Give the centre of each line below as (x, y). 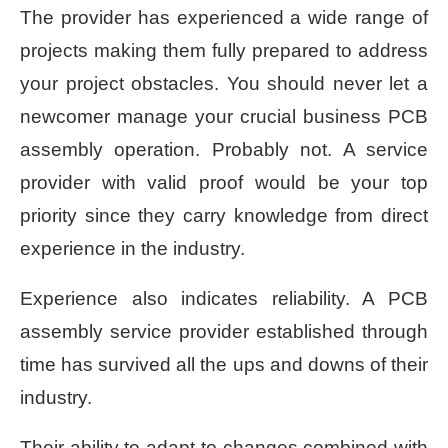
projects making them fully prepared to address (224, 50)
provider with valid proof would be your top (224, 182)
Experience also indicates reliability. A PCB (224, 298)
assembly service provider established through (224, 331)
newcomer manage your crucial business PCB (224, 116)
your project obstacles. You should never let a (224, 83)
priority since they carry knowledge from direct (224, 215)
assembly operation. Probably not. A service (224, 149)
